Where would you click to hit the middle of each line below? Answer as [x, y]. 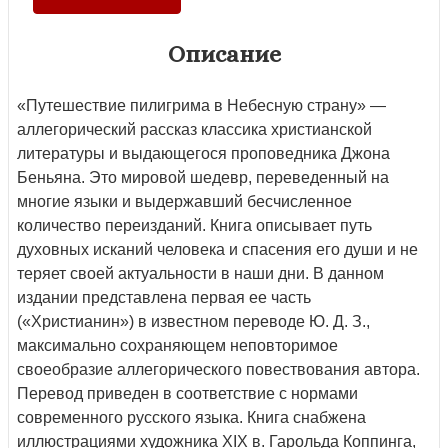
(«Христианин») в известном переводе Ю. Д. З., [193, 321]
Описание [224, 53]
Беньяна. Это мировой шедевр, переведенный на [203, 177]
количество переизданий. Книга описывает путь [194, 225]
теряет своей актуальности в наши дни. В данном [200, 273]
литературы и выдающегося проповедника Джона [203, 153]
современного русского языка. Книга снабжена [191, 417]
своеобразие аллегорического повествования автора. [218, 369]
